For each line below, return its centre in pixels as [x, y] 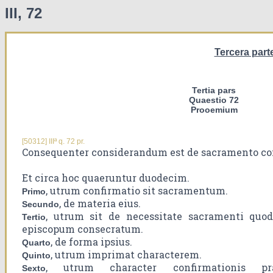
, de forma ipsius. [91, 242]
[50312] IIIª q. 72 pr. [53, 142]
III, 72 [23, 13]
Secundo [41, 204]
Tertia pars [214, 90]
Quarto [36, 243]
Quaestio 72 [214, 100]
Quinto [36, 256]
